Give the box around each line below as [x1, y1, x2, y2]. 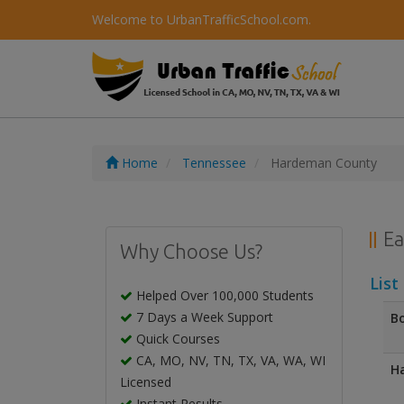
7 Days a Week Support [133, 308, 273, 326]
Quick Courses [133, 330, 220, 347]
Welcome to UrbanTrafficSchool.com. [92, 11, 311, 28]
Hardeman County [267, 154, 377, 171]
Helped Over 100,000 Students [133, 287, 314, 304]
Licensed [120, 373, 171, 390]
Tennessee [182, 154, 246, 171]
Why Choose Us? [120, 240, 262, 262]
